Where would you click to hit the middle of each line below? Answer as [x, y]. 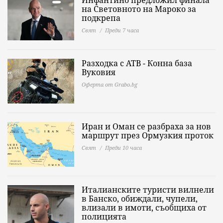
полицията [104, 216]
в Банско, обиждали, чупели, [140, 198]
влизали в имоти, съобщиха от [144, 207]
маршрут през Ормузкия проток [148, 135]
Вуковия [99, 72]
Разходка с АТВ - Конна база [137, 63]
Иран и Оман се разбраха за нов [146, 126]
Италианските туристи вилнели [148, 189]
